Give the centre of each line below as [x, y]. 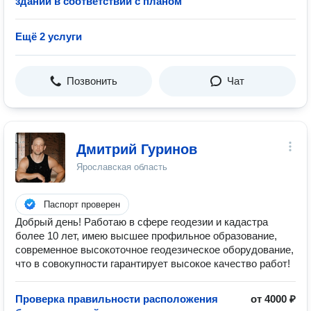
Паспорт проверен [82, 204]
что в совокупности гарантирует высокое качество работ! [153, 263]
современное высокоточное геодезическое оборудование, [154, 250]
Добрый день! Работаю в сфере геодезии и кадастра [142, 222]
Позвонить [92, 81]
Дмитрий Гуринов [137, 149]
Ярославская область [122, 167]
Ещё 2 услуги [49, 36]
